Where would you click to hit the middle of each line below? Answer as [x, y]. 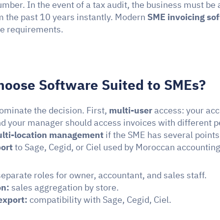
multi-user [131, 110]
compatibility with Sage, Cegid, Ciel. [99, 200]
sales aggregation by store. [64, 187]
